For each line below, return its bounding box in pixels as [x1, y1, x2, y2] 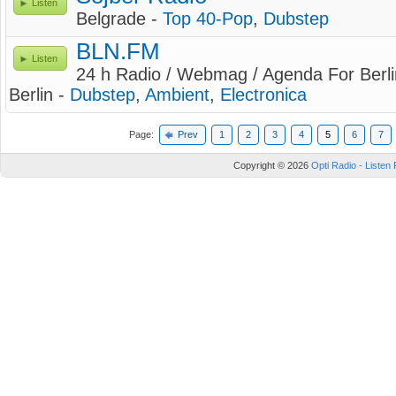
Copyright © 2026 [233, 160, 311, 171]
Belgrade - [76, 9, 163, 28]
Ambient [145, 85, 209, 104]
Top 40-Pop [163, 9, 253, 28]
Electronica [220, 85, 307, 104]
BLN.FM [76, 39, 160, 64]
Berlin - [9, 85, 70, 104]
